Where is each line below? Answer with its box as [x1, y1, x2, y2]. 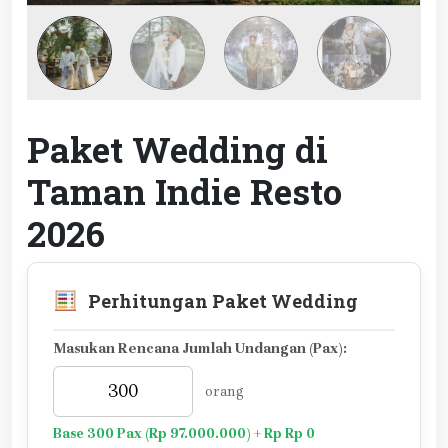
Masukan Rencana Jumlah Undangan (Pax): [53, 340, 347, 358]
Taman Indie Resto [27, 168, 342, 215]
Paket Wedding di [27, 126, 328, 173]
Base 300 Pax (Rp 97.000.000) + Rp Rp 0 [53, 426, 315, 442]
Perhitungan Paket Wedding [87, 288, 358, 313]
